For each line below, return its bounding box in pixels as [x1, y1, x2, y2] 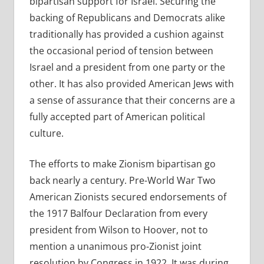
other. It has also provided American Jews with [29, 77, 234, 91]
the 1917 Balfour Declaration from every [29, 207, 207, 220]
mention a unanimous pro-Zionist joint [29, 240, 202, 253]
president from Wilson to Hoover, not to [29, 223, 208, 237]
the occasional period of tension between [29, 44, 213, 58]
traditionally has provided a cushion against [29, 28, 224, 41]
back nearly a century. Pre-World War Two [29, 174, 216, 187]
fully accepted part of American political [29, 110, 205, 124]
